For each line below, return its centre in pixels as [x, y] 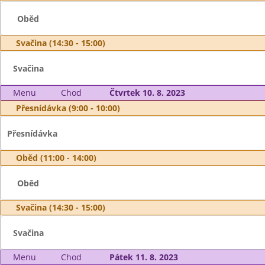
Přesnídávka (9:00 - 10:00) [68, 108]
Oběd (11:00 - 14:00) [56, 158]
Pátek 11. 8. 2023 [143, 257]
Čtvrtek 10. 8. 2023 [147, 93]
